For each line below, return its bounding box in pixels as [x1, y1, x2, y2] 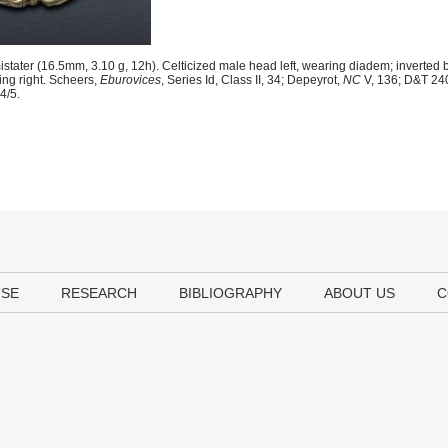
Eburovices [100, 73, 161, 87]
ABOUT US [324, 285, 395, 301]
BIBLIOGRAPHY [179, 285, 282, 301]
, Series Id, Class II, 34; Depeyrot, [161, 73, 343, 87]
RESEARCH [61, 285, 137, 301]
